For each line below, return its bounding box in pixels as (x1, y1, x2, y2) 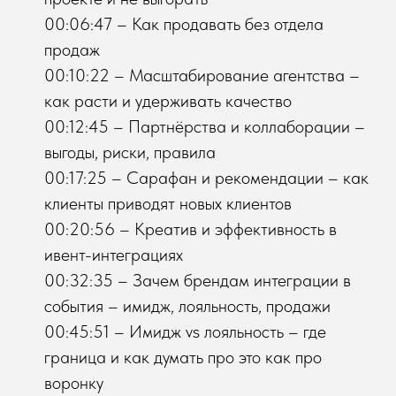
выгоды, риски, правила (44, 141, 216, 163)
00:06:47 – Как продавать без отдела (44, 12, 324, 34)
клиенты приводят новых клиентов (44, 192, 292, 214)
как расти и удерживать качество (44, 89, 292, 111)
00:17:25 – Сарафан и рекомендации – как (44, 166, 369, 188)
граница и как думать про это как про (44, 346, 322, 368)
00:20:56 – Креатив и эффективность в (44, 217, 337, 240)
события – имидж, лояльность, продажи (44, 294, 331, 316)
